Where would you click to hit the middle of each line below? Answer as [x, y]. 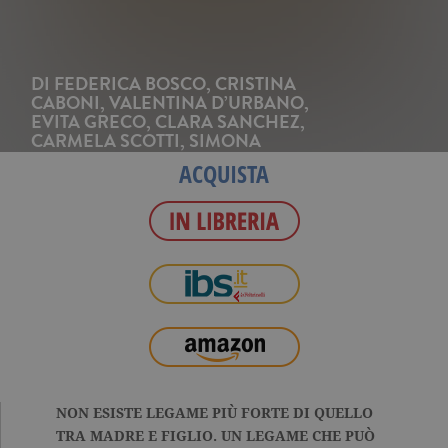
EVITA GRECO [88, 122]
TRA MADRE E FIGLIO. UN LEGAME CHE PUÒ [215, 436]
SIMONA [225, 141]
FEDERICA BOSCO [130, 84]
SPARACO [72, 160]
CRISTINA [255, 84]
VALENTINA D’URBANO [206, 103]
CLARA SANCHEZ [227, 122]
